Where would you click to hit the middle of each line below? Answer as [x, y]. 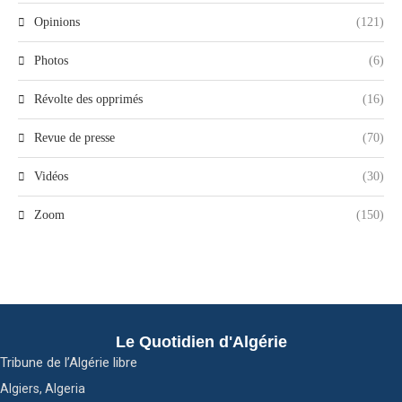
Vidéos [51, 176]
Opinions [57, 22]
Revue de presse [74, 138]
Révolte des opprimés [88, 99]
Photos [51, 61]
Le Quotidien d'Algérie [201, 342]
